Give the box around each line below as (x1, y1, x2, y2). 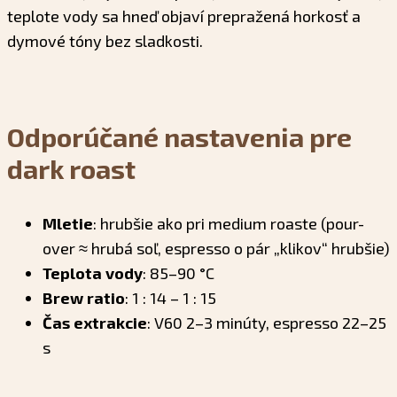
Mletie (43, 213, 93, 233)
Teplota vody (43, 262, 143, 283)
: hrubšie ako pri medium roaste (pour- (93, 213, 364, 233)
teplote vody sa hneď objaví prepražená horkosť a (7, 5, 361, 26)
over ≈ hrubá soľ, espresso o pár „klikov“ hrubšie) (43, 237, 390, 258)
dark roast (7, 152, 136, 184)
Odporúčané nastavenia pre (7, 120, 352, 152)
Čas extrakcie (43, 312, 147, 332)
